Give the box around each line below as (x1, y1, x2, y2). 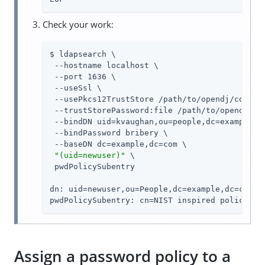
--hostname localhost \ (50, 61, 159, 70)
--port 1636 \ (50, 72, 116, 82)
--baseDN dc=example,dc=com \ (50, 140, 187, 149)
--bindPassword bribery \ (50, 128, 168, 138)
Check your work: (43, 18, 114, 31)
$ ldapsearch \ (50, 50, 116, 59)
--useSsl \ (50, 83, 102, 93)
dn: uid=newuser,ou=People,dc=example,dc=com (50, 185, 253, 194)
